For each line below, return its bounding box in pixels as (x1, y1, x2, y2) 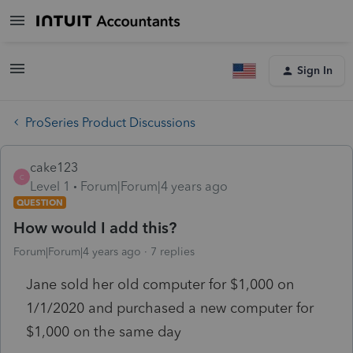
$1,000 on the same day (26, 322, 181, 340)
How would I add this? (13, 217, 176, 237)
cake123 (30, 159, 78, 175)
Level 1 (30, 178, 70, 194)
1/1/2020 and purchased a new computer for (26, 299, 314, 317)
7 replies (150, 244, 195, 258)
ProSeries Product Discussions (25, 114, 195, 130)
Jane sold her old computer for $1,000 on (26, 275, 294, 293)
